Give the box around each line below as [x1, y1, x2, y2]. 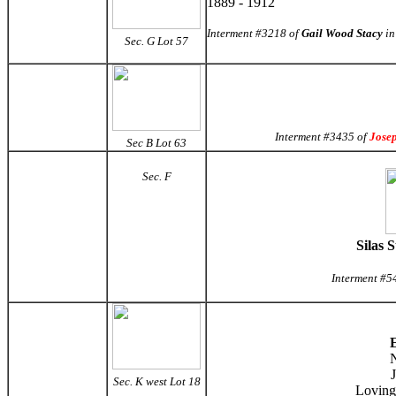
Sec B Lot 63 [126, 136, 187, 149]
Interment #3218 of [207, 27, 301, 40]
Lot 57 [157, 34, 188, 48]
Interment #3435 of [275, 130, 369, 143]
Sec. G [125, 34, 157, 48]
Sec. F [141, 170, 171, 183]
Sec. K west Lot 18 [112, 375, 201, 388]
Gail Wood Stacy [301, 27, 383, 40]
